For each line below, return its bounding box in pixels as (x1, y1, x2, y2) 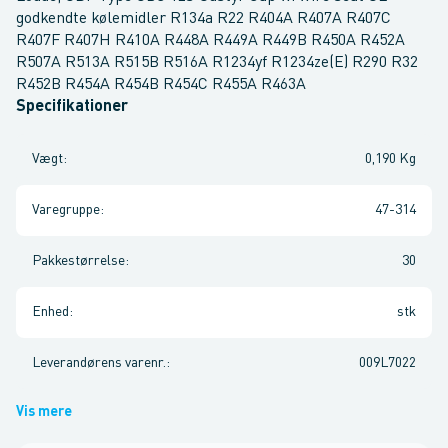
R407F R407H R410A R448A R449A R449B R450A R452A (16, 33, 405, 49)
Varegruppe (32, 203, 100, 217)
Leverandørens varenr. (32, 356, 166, 370)
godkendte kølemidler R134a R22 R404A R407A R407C (16, 11, 391, 27)
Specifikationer (16, 99, 128, 115)
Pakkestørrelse (32, 254, 125, 268)
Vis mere (16, 405, 72, 419)
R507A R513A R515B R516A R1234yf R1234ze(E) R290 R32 (16, 55, 418, 71)
